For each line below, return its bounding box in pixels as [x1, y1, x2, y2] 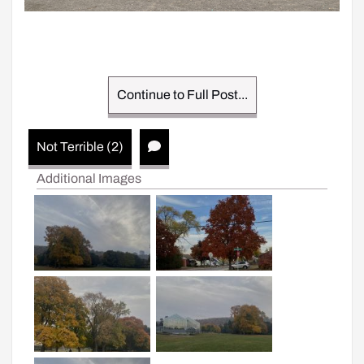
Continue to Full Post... [116, 88, 248, 102]
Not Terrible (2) [37, 140, 123, 154]
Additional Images [37, 171, 141, 185]
